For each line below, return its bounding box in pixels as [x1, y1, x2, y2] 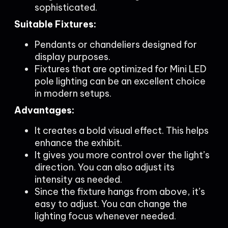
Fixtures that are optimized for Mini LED [35, 63, 207, 75]
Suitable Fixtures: [14, 18, 96, 30]
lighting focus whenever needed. [35, 210, 176, 222]
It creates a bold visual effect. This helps [35, 125, 209, 136]
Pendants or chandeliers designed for [35, 39, 197, 50]
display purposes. [35, 51, 110, 63]
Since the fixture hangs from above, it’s [35, 186, 205, 197]
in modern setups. [35, 88, 111, 99]
